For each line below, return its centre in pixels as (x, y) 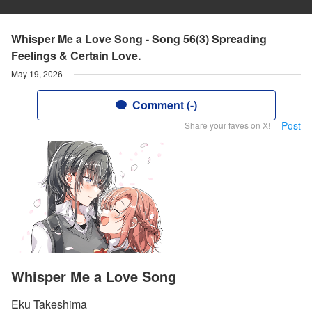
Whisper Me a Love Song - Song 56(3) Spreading (139, 39)
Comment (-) (164, 105)
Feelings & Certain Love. (76, 55)
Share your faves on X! (227, 125)
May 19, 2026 (37, 73)
